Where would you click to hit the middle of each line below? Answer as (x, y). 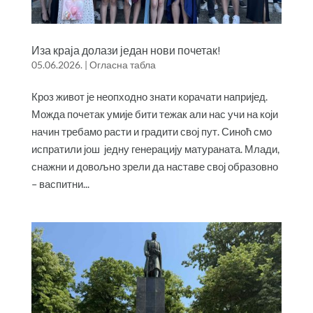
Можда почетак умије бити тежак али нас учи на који (154, 114)
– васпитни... (60, 183)
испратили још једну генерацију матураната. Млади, (155, 148)
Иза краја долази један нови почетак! (125, 50)
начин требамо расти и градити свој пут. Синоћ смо (151, 131)
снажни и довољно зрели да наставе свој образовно (154, 166)
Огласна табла (122, 64)
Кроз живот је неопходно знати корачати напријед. (149, 96)
